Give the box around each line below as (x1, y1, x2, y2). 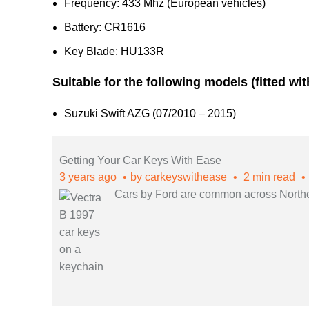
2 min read (241, 171, 298, 183)
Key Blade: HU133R (64, 46, 164, 57)
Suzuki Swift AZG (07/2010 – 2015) (64, 108, 236, 119)
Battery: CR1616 (64, 21, 146, 33)
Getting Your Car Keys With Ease (59, 154, 221, 166)
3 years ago (59, 171, 119, 183)
